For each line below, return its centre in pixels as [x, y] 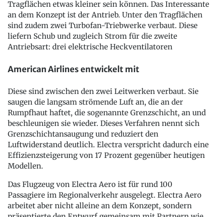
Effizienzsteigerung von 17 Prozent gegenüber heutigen [106, 155]
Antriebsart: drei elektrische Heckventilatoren [90, 47]
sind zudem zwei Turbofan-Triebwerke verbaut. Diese [103, 26]
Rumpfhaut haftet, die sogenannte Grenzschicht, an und [107, 113]
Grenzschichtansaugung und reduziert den [83, 134]
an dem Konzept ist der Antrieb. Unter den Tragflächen [105, 15]
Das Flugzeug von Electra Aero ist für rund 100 [90, 185]
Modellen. [25, 166]
